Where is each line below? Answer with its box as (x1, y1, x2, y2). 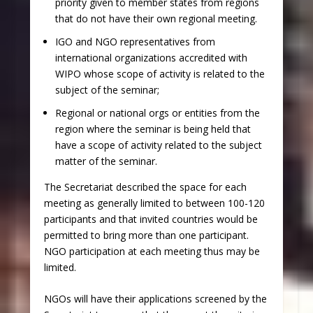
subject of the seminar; (54, 82, 159, 96)
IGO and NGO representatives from (54, 34, 215, 48)
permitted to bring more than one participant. (43, 228, 249, 242)
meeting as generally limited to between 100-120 (43, 196, 265, 210)
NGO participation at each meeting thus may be (43, 244, 260, 258)
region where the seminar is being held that (54, 122, 251, 136)
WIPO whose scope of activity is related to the (54, 66, 265, 80)
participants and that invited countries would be (43, 212, 258, 226)
